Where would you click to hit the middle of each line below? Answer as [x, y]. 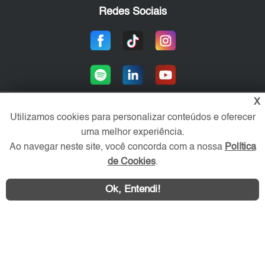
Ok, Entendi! [132, 190]
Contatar [197, 199]
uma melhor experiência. [132, 132]
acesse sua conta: [132, 143]
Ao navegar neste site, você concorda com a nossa [117, 147]
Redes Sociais [132, 12]
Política [240, 147]
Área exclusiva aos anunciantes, [132, 134]
